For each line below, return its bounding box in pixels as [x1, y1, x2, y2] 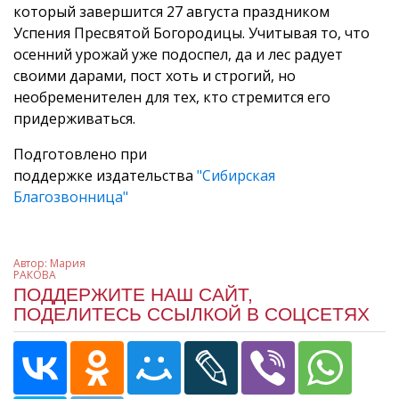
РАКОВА [13, 266, 56, 282]
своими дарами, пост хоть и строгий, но [13, 65, 296, 85]
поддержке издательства [13, 165, 197, 185]
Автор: [13, 255, 50, 271]
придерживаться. [13, 108, 135, 128]
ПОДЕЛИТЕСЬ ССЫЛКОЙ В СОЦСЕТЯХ [13, 303, 370, 324]
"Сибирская [197, 165, 275, 185]
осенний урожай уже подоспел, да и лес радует [13, 44, 343, 64]
